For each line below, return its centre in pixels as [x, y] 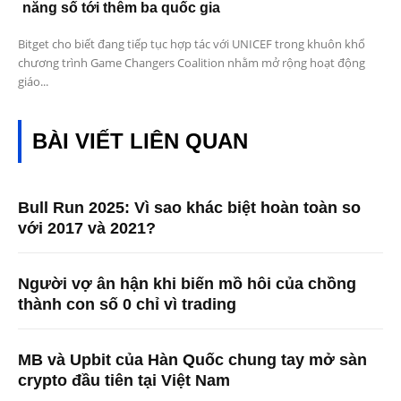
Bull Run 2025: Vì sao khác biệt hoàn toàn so [189, 208]
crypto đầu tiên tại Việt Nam [124, 381]
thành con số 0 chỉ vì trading [127, 305]
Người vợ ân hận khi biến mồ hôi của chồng [187, 284]
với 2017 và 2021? [87, 229]
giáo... [33, 82]
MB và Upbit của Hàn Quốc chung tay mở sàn [192, 360]
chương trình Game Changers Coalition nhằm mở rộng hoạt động [192, 63]
